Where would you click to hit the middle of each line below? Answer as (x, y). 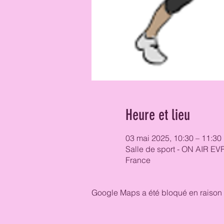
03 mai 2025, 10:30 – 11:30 (173, 138)
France (138, 160)
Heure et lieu (157, 115)
